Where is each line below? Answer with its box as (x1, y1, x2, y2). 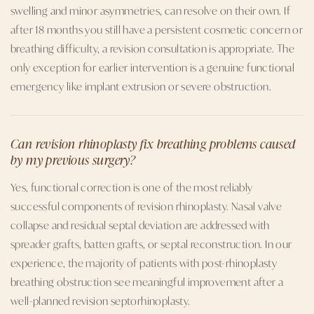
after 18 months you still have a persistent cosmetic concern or (11, 21, 303, 37)
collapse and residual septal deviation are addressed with (11, 217, 270, 233)
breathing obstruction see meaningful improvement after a (11, 273, 284, 289)
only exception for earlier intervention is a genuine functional (11, 59, 295, 75)
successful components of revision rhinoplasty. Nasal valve (11, 198, 282, 214)
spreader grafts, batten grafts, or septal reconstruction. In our (11, 235, 292, 252)
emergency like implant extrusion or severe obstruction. (11, 78, 271, 94)
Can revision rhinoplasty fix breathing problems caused (11, 134, 296, 152)
